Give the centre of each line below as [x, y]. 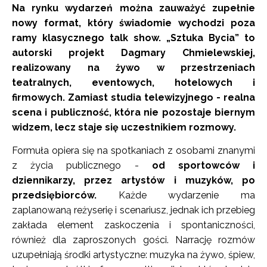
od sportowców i [204, 166]
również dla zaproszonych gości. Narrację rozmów [133, 240]
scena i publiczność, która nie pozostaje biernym [133, 113]
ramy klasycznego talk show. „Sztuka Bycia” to [133, 38]
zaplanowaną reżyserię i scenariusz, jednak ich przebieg [133, 210]
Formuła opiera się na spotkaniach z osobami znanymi [133, 151]
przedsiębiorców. [65, 195]
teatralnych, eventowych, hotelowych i [133, 83]
